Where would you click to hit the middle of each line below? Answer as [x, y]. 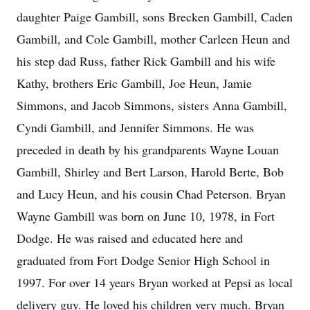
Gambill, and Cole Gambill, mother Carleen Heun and [153, 39]
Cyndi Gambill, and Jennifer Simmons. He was [135, 127]
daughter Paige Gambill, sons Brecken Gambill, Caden [155, 17]
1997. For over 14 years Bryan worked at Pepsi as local [155, 282]
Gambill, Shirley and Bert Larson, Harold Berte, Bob [150, 172]
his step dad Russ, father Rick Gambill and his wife [146, 61]
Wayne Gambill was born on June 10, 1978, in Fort [146, 216]
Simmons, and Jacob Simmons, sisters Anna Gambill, [152, 105]
